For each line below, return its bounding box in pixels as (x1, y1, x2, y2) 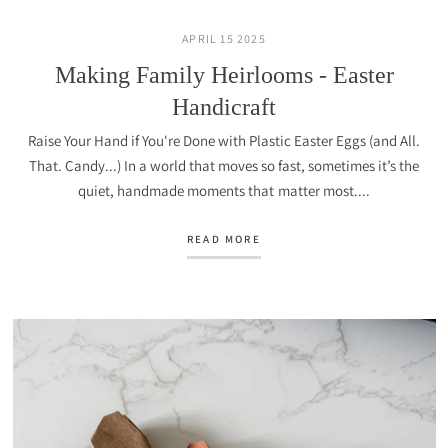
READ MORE (187, 232, 261, 246)
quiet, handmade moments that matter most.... (78, 181, 370, 200)
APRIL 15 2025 (182, 31, 266, 46)
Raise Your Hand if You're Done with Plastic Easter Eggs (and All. (27, 131, 421, 150)
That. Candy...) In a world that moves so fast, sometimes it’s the (28, 156, 420, 175)
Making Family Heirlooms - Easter (54, 62, 394, 88)
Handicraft (172, 94, 276, 120)
